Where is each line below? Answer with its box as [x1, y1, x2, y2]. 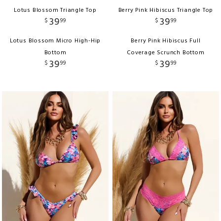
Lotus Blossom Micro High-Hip [9, 36, 101, 46]
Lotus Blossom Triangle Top [14, 5, 97, 15]
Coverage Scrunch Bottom [127, 47, 205, 58]
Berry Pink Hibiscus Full [131, 36, 201, 46]
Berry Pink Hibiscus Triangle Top [118, 5, 214, 15]
